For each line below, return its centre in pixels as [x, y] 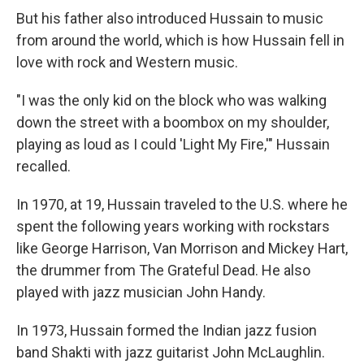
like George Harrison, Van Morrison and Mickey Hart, [182, 248]
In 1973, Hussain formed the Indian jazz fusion [167, 330]
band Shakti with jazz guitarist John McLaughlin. [171, 352]
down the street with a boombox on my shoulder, [173, 122]
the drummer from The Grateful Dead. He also [163, 270]
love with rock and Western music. [127, 62]
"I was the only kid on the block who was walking [171, 100]
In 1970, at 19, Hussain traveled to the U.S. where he [182, 204]
